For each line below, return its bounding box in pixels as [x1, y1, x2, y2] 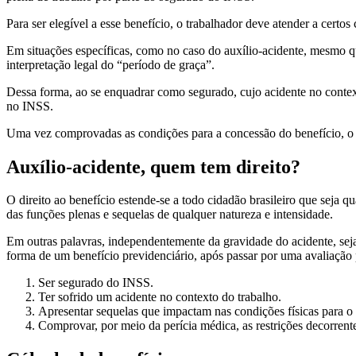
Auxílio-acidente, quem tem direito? [6, 156, 300, 177]
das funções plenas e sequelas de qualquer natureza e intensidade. [6, 207, 333, 222]
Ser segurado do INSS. [38, 276, 153, 290]
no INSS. [6, 99, 53, 113]
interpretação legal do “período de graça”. [6, 57, 215, 72]
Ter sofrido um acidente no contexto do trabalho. [38, 290, 281, 304]
